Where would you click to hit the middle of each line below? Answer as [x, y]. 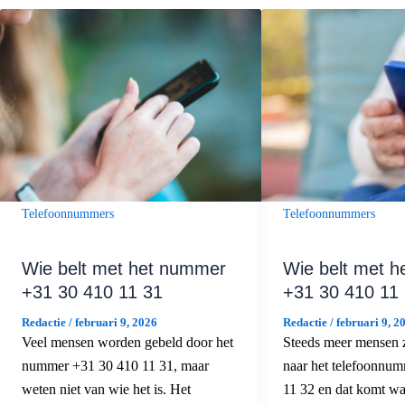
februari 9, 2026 [116, 322]
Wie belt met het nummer [124, 268]
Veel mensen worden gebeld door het [127, 342]
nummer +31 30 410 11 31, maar [115, 365]
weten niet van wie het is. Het [106, 389]
